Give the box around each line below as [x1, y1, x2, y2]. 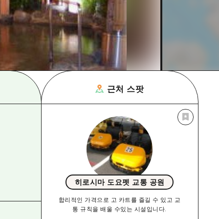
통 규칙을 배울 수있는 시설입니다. [72, 205, 167, 213]
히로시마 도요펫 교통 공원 [74, 177, 165, 187]
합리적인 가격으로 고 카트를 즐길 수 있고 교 [58, 196, 181, 203]
